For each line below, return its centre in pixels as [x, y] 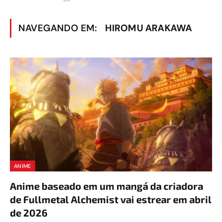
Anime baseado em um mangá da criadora [107, 186]
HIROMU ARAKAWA [148, 28]
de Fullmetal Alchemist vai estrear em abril [111, 199]
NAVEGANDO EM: [59, 28]
